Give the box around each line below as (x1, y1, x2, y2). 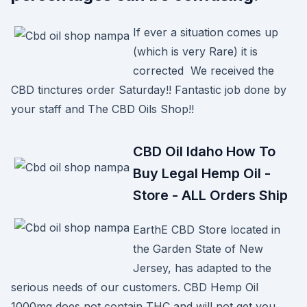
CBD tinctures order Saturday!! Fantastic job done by (11, 83, 286, 97)
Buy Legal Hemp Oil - (133, 165, 271, 182)
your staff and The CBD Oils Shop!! (11, 102, 194, 116)
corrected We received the (133, 64, 274, 77)
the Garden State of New (133, 242, 263, 256)
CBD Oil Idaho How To (133, 143, 275, 160)
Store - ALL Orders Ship (133, 187, 288, 204)
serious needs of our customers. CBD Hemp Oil (11, 280, 258, 294)
